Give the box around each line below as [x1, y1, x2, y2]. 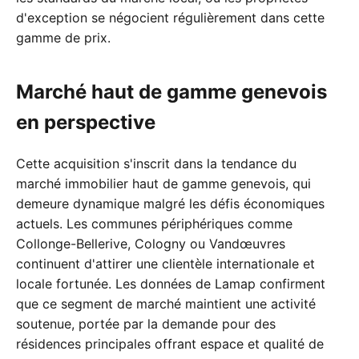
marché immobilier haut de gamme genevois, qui [16, 175, 311, 192]
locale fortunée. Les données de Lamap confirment [16, 276, 325, 292]
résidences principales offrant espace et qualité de [16, 336, 324, 353]
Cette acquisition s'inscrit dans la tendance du [16, 155, 296, 172]
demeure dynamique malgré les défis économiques [16, 196, 325, 212]
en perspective [16, 111, 155, 135]
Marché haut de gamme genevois [16, 80, 327, 104]
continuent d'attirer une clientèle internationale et [16, 256, 315, 272]
